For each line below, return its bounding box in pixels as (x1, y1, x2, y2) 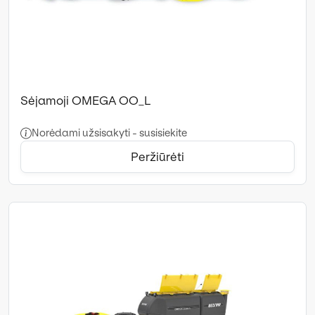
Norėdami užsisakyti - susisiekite (32, 126, 187, 139)
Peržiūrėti (131, 149, 184, 164)
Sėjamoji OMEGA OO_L (20, 93, 150, 108)
